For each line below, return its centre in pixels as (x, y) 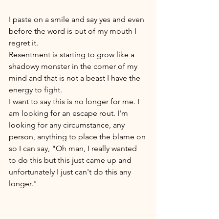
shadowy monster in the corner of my (74, 66)
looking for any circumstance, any (68, 125)
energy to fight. (36, 90)
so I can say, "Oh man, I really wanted (74, 149)
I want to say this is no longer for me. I (75, 102)
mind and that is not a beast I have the (76, 78)
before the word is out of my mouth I (74, 31)
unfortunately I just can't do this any (71, 172)
